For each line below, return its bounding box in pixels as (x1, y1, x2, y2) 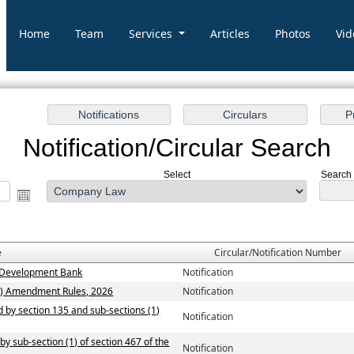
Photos (275, 26, 311, 41)
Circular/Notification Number (213, 246, 341, 260)
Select (163, 169, 190, 181)
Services (129, 26, 176, 41)
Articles (210, 26, 250, 41)
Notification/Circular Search (23, 134, 331, 163)
